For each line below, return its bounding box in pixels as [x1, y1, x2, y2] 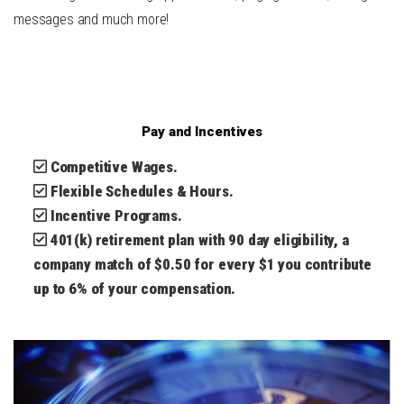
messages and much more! [14, 11, 170, 29]
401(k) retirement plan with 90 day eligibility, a [50, 231, 349, 250]
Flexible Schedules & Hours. [50, 182, 234, 201]
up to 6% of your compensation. [33, 280, 236, 298]
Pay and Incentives [142, 124, 262, 141]
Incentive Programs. [50, 207, 182, 225]
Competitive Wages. [50, 158, 178, 177]
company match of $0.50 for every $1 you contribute [33, 255, 372, 274]
